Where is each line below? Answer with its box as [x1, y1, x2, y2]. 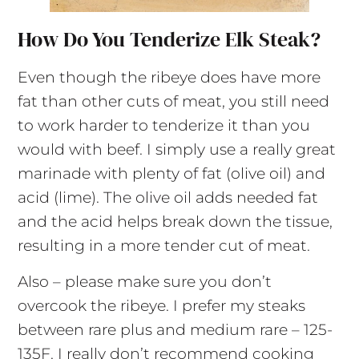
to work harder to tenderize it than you [17, 115, 310, 135]
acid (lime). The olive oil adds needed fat [17, 188, 318, 207]
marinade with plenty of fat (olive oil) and [17, 163, 325, 183]
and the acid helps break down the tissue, [17, 212, 333, 231]
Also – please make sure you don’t [17, 272, 272, 291]
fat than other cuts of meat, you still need [17, 91, 329, 111]
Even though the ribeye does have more [17, 67, 321, 87]
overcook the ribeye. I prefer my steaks [17, 296, 305, 315]
